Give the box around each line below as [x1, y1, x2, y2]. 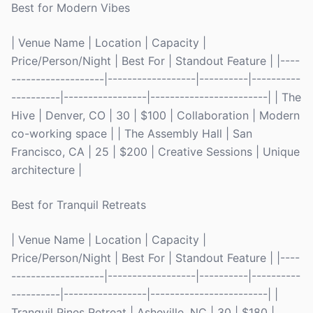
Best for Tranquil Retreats [11, 198, 146, 212]
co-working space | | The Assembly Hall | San [11, 126, 252, 140]
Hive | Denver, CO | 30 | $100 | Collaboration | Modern [11, 108, 300, 122]
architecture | [11, 163, 82, 177]
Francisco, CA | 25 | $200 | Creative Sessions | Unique [11, 145, 300, 159]
